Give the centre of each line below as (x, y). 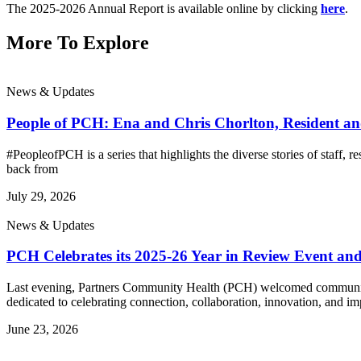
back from (32, 168)
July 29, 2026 (41, 196)
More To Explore (78, 43)
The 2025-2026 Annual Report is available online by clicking (164, 9)
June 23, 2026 (42, 330)
